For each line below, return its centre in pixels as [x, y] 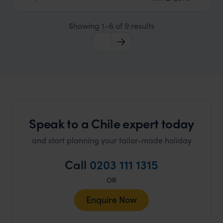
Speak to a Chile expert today [111, 123]
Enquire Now [111, 199]
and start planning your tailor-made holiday [111, 140]
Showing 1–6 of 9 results [111, 25]
